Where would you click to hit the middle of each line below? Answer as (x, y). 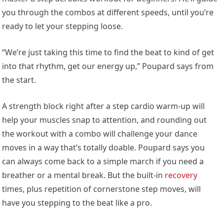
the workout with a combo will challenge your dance (100, 133)
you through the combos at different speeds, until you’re (108, 12)
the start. (19, 80)
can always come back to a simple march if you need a (103, 161)
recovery (181, 175)
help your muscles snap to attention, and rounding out (105, 120)
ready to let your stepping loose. (63, 26)
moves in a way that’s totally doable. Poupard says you (104, 147)
